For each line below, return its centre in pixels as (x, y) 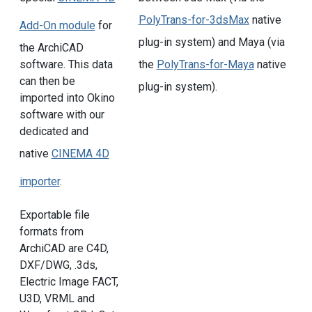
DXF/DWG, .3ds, (58, 265)
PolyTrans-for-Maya (205, 65)
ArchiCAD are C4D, (64, 249)
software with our (62, 115)
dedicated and (54, 132)
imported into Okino (67, 98)
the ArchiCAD (51, 48)
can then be (47, 81)
